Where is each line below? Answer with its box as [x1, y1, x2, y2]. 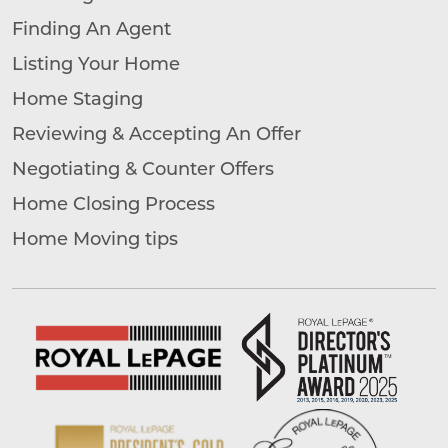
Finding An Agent [12, 15, 171, 40]
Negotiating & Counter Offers [12, 155, 274, 180]
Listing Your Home [12, 50, 180, 75]
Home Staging [12, 85, 143, 110]
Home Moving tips [12, 225, 178, 250]
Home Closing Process [12, 190, 215, 215]
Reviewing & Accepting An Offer [12, 120, 301, 145]
